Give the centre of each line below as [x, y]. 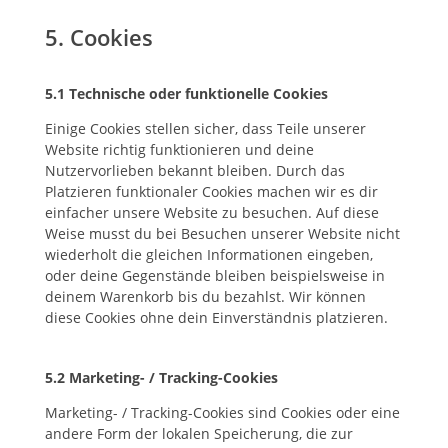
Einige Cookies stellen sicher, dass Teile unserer [205, 128]
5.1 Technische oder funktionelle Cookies [186, 93]
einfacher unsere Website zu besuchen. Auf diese [211, 212]
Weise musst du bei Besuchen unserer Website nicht [222, 233]
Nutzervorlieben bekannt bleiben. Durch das [194, 170]
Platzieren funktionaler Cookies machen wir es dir [211, 191]
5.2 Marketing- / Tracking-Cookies [161, 377]
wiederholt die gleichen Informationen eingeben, [208, 254]
